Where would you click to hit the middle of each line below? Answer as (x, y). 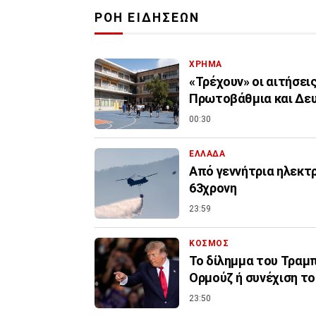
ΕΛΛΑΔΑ (207, 153)
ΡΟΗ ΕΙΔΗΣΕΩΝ (147, 17)
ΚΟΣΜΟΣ (209, 243)
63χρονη (213, 188)
